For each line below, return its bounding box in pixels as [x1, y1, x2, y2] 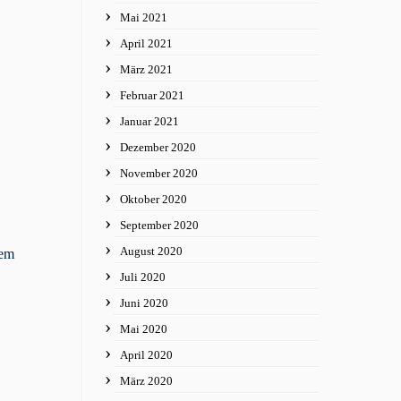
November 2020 [120, 166, 198, 180]
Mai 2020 [120, 322, 167, 336]
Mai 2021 [120, 11, 167, 24]
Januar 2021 [120, 115, 179, 128]
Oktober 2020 [120, 192, 187, 206]
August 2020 [120, 244, 183, 258]
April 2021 [120, 37, 173, 50]
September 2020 [120, 218, 199, 232]
